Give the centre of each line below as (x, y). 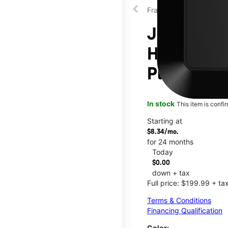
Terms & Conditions (179, 200)
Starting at (165, 121)
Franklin (160, 10)
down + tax (171, 173)
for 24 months (170, 141)
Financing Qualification (185, 210)
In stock (161, 103)
